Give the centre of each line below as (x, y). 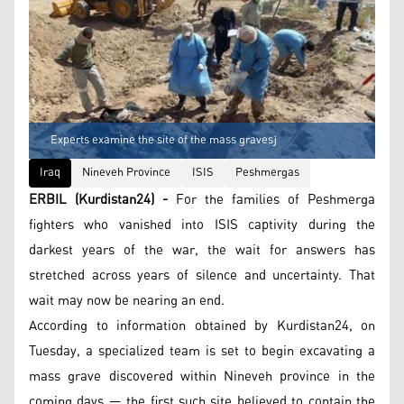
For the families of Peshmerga (271, 199)
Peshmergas (267, 172)
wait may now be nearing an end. (127, 300)
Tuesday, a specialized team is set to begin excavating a (202, 351)
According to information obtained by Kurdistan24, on (202, 326)
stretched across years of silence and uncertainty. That (202, 275)
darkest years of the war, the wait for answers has (202, 250)
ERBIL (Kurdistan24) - (98, 199)
